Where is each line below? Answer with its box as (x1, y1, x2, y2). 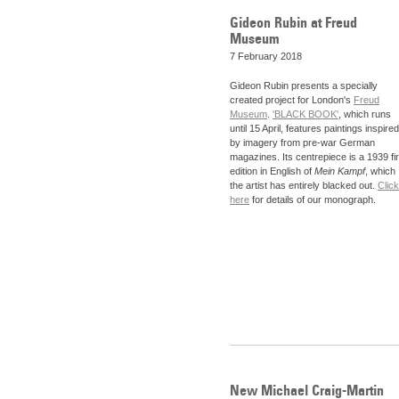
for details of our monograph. (249, 194, 379, 206)
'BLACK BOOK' (273, 109, 338, 120)
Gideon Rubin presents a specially (230, 80, 378, 92)
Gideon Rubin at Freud (230, 12, 357, 31)
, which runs (338, 109, 391, 120)
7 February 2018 (230, 50, 302, 61)
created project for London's (230, 94, 354, 106)
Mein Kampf (314, 166, 365, 177)
